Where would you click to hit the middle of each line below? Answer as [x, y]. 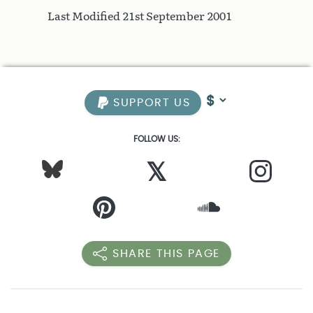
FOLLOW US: [156, 139]
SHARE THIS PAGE [166, 254]
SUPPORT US [150, 103]
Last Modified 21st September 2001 [140, 16]
